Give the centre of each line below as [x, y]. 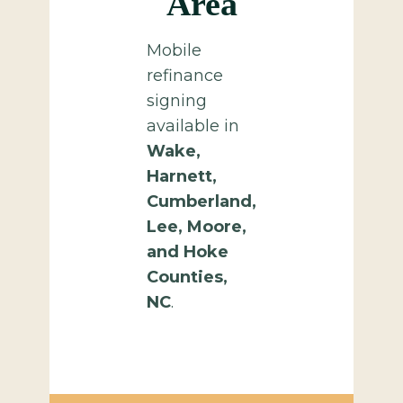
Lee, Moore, [197, 227]
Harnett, [182, 176]
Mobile [174, 50]
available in [193, 126]
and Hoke [188, 252]
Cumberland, [201, 201]
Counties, [187, 277]
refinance [185, 76]
